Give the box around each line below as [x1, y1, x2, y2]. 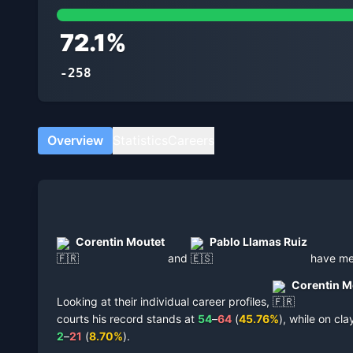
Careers [168, 132, 214, 148]
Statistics [113, 132, 168, 148]
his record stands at [89, 312, 195, 325]
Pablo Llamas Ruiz [210, 235, 307, 248]
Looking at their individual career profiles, [57, 295, 269, 308]
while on [289, 312, 334, 325]
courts [57, 312, 89, 325]
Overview [47, 132, 103, 148]
